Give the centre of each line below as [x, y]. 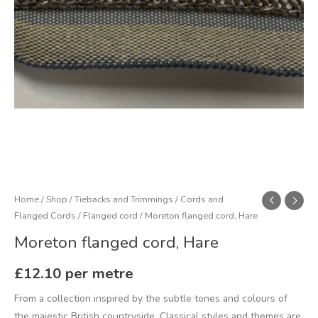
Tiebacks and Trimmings [124, 199]
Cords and [202, 199]
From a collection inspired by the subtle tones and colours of [151, 299]
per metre [99, 274]
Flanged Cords [45, 216]
